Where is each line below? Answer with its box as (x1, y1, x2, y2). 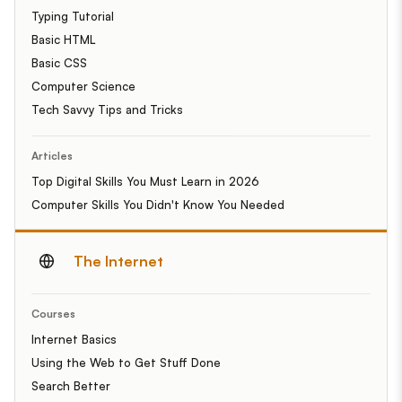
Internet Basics (31, 331, 117, 346)
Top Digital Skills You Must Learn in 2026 (31, 173, 259, 188)
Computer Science (31, 78, 135, 93)
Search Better (31, 378, 110, 393)
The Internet (74, 251, 163, 270)
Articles (31, 148, 73, 162)
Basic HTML (31, 31, 95, 47)
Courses (31, 306, 75, 320)
